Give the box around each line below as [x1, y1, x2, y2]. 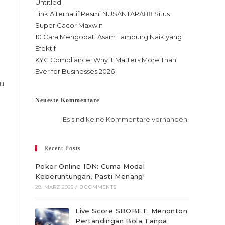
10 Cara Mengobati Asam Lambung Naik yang [35, 33, 182, 41]
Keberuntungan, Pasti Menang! [35, 172, 145, 180]
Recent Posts [44, 145, 81, 152]
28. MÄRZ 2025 [35, 184, 74, 190]
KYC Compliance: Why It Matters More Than [35, 56, 176, 64]
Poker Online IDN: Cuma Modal [35, 162, 145, 170]
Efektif [35, 44, 56, 52]
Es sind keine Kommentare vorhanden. [63, 115, 189, 123]
